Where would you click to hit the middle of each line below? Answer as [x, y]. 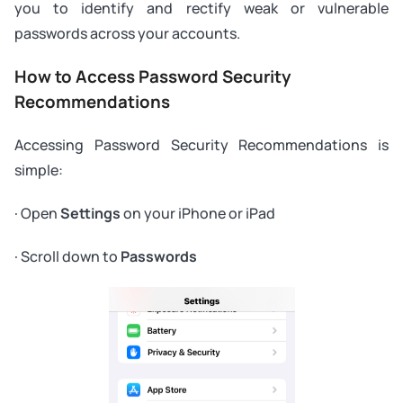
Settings [90, 213]
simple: [39, 170]
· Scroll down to [67, 256]
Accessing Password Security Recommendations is [201, 144]
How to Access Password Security [152, 76]
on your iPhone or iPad [198, 213]
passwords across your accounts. [127, 33]
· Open [37, 213]
